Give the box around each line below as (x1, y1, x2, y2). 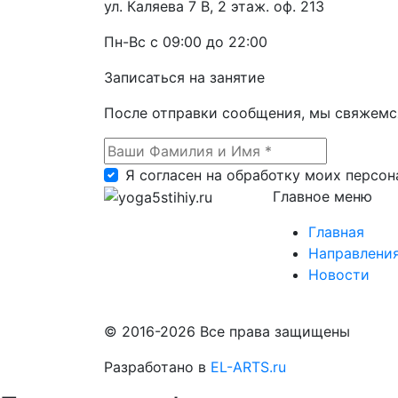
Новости (308, 265, 370, 283)
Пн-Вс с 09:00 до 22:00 (104, 32, 267, 51)
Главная (308, 222, 364, 241)
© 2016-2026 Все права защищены (104, 322, 350, 340)
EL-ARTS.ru (211, 357, 286, 376)
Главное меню (273, 187, 372, 205)
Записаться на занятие (104, 68, 265, 86)
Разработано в (104, 357, 211, 376)
